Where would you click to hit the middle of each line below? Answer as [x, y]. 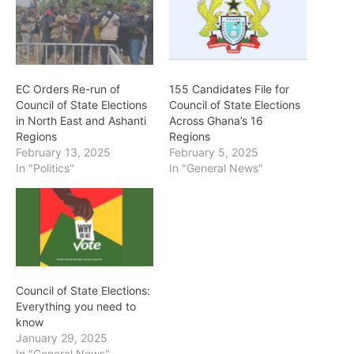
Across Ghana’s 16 [216, 120]
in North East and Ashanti [81, 120]
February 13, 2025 [63, 152]
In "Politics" [45, 168]
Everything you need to [76, 307]
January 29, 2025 [62, 338]
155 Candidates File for [229, 88]
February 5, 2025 [214, 152]
